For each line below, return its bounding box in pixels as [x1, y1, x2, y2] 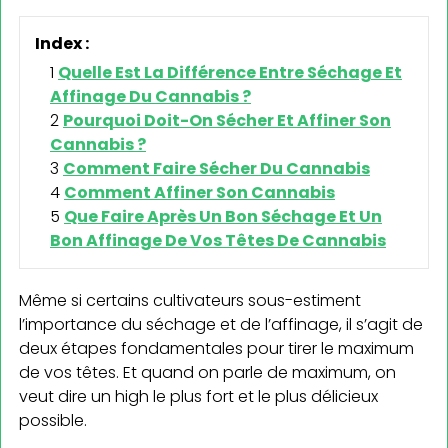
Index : [35, 32, 89, 56]
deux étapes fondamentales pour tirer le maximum [19, 337, 414, 361]
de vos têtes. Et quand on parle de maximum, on [19, 361, 396, 385]
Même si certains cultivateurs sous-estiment [19, 289, 361, 313]
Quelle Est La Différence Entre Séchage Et [58, 61, 402, 85]
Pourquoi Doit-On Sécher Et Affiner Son [63, 109, 391, 133]
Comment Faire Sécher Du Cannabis [63, 157, 370, 181]
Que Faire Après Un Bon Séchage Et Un [64, 205, 382, 229]
